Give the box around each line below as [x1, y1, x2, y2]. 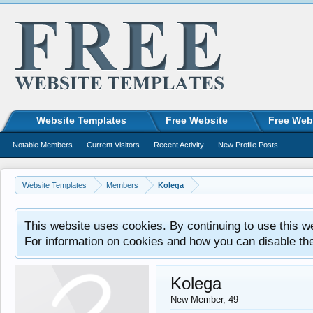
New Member [170, 294, 223, 305]
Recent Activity [154, 140, 204, 149]
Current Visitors [87, 140, 140, 149]
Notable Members [13, 140, 73, 149]
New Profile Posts [218, 140, 278, 149]
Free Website [166, 115, 228, 126]
